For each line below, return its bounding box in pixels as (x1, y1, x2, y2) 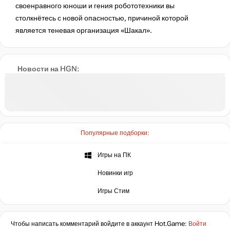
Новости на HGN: (16, 65, 79, 73)
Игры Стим (95, 187, 131, 195)
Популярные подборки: (81, 129, 149, 137)
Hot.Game (155, 220, 185, 228)
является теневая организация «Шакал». (15, 26, 152, 34)
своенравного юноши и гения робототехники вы (15, 2, 175, 10)
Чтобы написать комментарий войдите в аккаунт (11, 220, 155, 228)
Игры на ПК (95, 151, 132, 159)
